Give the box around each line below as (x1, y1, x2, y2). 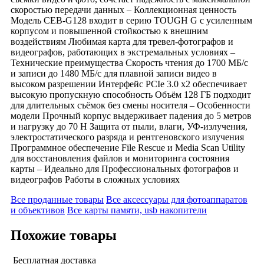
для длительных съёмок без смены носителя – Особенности (11, 100, 250, 110)
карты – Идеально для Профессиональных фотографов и (11, 163, 239, 174)
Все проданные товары (11, 194, 104, 204)
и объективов (11, 204, 65, 215)
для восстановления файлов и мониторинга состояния (11, 153, 229, 163)
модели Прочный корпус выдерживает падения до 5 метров (11, 110, 252, 121)
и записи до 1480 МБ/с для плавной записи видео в (11, 68, 217, 78)
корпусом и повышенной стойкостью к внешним (11, 25, 208, 36)
